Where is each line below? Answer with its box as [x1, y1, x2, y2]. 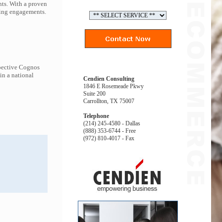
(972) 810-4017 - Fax [83, 135, 134, 142]
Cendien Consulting [83, 75, 134, 82]
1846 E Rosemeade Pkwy [83, 83, 144, 90]
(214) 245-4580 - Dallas [83, 120, 140, 127]
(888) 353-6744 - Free [83, 127, 136, 134]
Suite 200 [83, 90, 106, 97]
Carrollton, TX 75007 [83, 98, 134, 105]
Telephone [83, 112, 109, 119]
